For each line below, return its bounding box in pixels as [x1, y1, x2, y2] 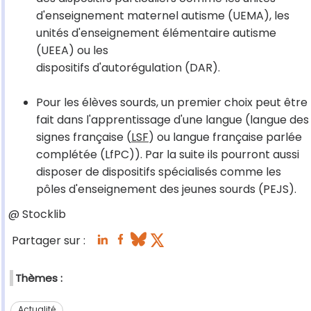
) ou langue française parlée [149, 129, 302, 146]
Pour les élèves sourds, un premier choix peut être [36, 94, 308, 111]
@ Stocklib [8, 206, 66, 223]
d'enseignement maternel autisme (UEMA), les [36, 8, 289, 24]
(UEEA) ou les [36, 42, 108, 59]
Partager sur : [12, 233, 85, 249]
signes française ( [36, 129, 131, 146]
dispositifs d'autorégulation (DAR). [36, 60, 220, 76]
